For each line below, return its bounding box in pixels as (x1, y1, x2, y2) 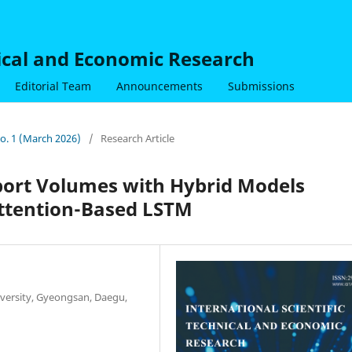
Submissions (227, 78, 295, 93)
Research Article (101, 130, 174, 145)
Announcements (115, 78, 203, 93)
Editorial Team (14, 78, 91, 93)
